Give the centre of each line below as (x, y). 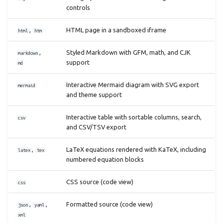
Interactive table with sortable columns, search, (134, 117)
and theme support (94, 94)
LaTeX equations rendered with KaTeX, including (136, 149)
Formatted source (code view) (110, 204)
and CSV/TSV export (96, 127)
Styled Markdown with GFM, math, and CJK (128, 52)
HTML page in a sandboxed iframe (116, 30)
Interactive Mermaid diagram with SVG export (133, 84)
